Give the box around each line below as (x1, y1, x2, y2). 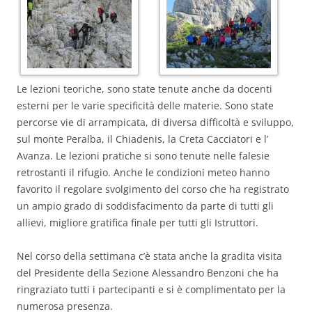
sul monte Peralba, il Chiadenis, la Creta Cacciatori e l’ (17, 132, 268, 146)
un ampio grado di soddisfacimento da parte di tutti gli (17, 198, 274, 212)
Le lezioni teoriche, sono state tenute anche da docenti (17, 81, 272, 95)
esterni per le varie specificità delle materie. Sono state (17, 98, 274, 112)
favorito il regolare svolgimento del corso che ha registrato (17, 182, 289, 196)
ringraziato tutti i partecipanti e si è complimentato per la (17, 282, 286, 296)
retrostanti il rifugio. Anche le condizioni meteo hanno (17, 165, 270, 179)
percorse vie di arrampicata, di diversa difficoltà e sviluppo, (17, 115, 294, 129)
